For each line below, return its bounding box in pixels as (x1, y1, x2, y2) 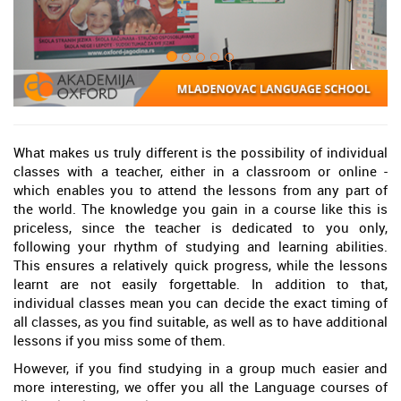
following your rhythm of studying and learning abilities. (13, 237, 388, 256)
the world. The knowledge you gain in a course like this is (13, 200, 388, 218)
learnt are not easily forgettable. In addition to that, (13, 275, 388, 294)
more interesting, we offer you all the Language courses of (13, 378, 388, 397)
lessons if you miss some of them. (13, 331, 226, 350)
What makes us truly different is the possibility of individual (13, 143, 388, 162)
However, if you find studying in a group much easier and (13, 359, 388, 378)
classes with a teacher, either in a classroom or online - (13, 162, 388, 181)
